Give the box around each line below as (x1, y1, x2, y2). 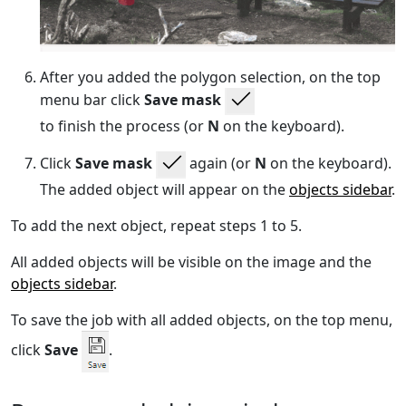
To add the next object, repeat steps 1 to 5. (11, 215, 302, 236)
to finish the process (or (40, 115, 208, 136)
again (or (186, 153, 255, 174)
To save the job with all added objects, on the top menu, (11, 309, 392, 330)
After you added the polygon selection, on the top (40, 66, 381, 87)
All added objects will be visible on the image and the (11, 251, 372, 272)
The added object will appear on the (40, 179, 289, 199)
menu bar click (40, 90, 144, 111)
